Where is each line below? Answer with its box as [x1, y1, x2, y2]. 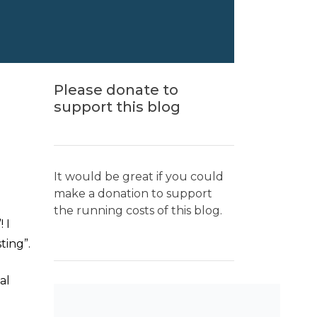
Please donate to [54, 81, 178, 98]
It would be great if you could [54, 170, 224, 183]
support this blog [54, 98, 180, 115]
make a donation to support [54, 187, 212, 200]
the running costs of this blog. [54, 204, 222, 217]
